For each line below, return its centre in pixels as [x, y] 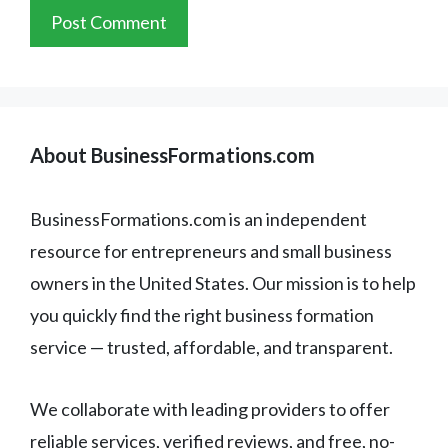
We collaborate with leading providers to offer [210, 409]
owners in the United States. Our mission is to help [223, 283]
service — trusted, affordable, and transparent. [211, 347]
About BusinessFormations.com [172, 155]
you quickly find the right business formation [202, 315]
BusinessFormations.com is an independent [198, 219]
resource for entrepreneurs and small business [211, 251]
